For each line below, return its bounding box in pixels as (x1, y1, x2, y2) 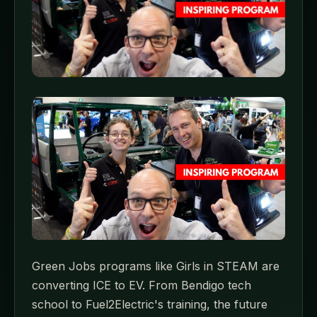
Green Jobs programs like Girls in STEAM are (32, 258, 279, 273)
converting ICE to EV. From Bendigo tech (32, 277, 251, 292)
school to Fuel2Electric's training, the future (32, 296, 267, 311)
